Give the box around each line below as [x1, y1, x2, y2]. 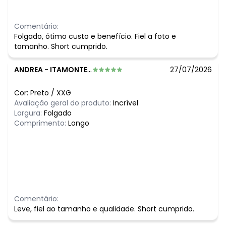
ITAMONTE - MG [50, 65, 87, 75]
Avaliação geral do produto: [14, 98, 111, 108]
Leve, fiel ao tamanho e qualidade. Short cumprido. [14, 204, 194, 214]
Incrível [113, 98, 138, 108]
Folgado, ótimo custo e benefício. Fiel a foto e [14, 31, 176, 42]
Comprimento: [14, 118, 68, 129]
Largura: [14, 108, 44, 119]
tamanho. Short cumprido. [14, 41, 107, 52]
